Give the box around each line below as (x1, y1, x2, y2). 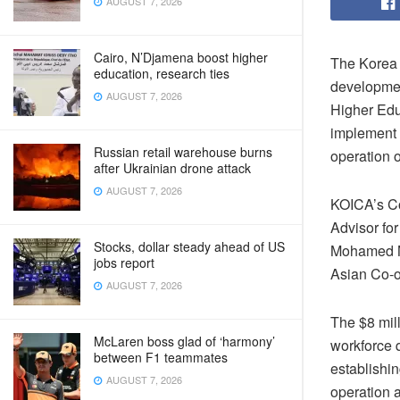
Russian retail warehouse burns (94, 143, 272, 161)
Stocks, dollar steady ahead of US (94, 237, 285, 255)
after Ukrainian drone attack (94, 159, 251, 177)
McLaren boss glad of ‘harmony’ (94, 332, 275, 350)
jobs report (94, 254, 154, 271)
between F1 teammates (94, 348, 228, 366)
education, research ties (94, 64, 229, 82)
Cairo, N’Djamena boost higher (94, 48, 268, 66)
